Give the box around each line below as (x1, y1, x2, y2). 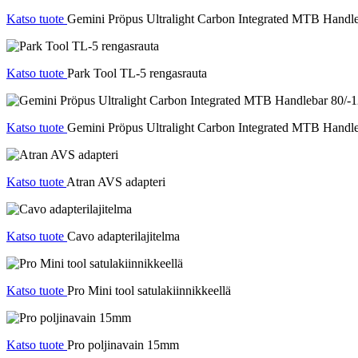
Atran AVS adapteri (66, 175, 165, 189)
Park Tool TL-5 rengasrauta (67, 66, 207, 81)
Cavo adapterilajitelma (67, 229, 180, 244)
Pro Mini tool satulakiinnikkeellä (67, 284, 231, 298)
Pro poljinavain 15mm (67, 338, 179, 352)
